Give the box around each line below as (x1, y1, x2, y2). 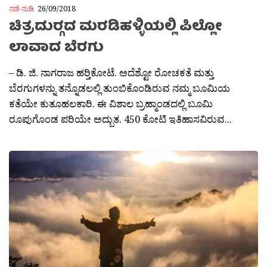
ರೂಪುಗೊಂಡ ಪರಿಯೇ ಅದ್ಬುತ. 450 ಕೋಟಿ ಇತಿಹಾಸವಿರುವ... (9, 111, 232, 126)
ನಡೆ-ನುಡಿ (9, 4, 34, 14)
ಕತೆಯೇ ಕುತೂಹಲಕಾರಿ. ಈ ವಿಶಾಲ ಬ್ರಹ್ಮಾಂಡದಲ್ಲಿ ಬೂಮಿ (9, 96, 213, 110)
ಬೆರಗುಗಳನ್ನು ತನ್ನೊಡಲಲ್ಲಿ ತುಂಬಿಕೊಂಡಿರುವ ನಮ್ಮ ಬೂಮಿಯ (9, 80, 230, 95)
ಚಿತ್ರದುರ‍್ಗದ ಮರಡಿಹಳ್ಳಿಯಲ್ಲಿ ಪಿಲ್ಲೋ (9, 15, 222, 40)
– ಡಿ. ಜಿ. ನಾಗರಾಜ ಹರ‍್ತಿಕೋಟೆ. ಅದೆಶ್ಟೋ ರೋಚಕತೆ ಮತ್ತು (9, 65, 214, 79)
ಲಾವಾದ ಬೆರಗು (9, 36, 104, 61)
